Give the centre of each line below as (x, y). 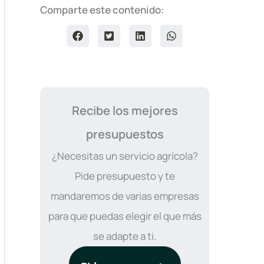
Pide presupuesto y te (125, 176)
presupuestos (125, 134)
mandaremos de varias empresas (125, 196)
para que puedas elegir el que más (125, 216)
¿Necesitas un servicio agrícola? (125, 156)
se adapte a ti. (125, 236)
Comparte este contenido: (102, 9)
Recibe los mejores (125, 111)
